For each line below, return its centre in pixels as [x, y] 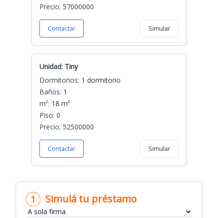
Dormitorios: [59, 80]
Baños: [50, 92]
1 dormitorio [100, 80]
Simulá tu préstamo [91, 199]
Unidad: [51, 66]
